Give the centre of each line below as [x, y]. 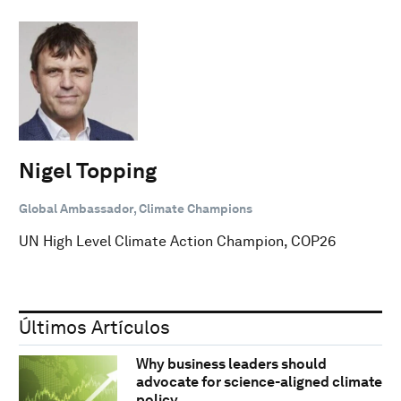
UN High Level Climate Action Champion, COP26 [177, 241]
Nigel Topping [88, 170]
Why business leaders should [231, 364]
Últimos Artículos [94, 327]
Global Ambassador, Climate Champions [136, 208]
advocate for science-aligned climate [259, 382]
